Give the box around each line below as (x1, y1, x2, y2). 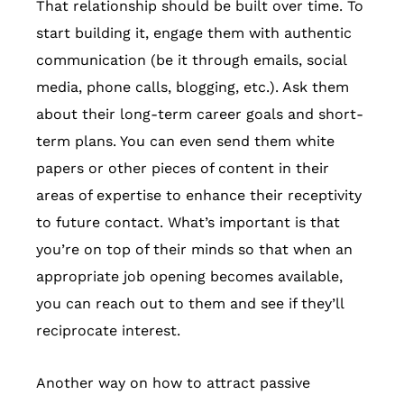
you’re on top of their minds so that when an (36, 240, 353, 258)
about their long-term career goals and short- (36, 105, 363, 123)
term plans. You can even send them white (36, 132, 335, 150)
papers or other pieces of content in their (36, 159, 329, 177)
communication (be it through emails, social (36, 50, 346, 69)
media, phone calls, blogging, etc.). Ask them (36, 78, 349, 96)
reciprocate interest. (36, 321, 180, 339)
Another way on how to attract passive (36, 373, 310, 391)
